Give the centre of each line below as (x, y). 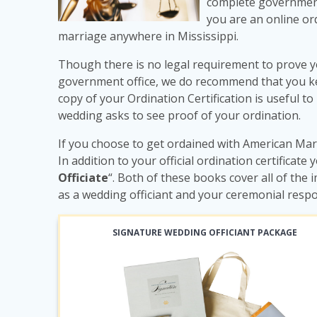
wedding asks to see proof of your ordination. (180, 115)
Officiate (83, 177)
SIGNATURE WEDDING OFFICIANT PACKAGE (205, 232)
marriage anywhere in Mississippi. (149, 36)
